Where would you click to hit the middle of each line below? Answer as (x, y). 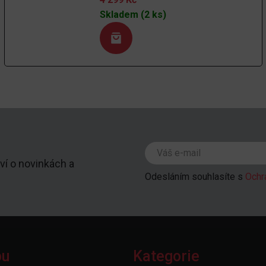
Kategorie (166, 256)
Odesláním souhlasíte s (195, 176)
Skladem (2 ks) (133, 14)
